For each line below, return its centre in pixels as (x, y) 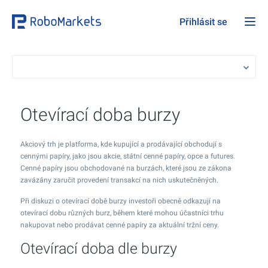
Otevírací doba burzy (100, 115)
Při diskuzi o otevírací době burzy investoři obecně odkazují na (121, 201)
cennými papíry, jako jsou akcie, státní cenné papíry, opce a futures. (128, 156)
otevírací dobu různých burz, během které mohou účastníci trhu (122, 213)
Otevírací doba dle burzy (99, 249)
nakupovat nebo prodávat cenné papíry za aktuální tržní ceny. (120, 225)
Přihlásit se (203, 22)
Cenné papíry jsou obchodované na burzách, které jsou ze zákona (126, 168)
